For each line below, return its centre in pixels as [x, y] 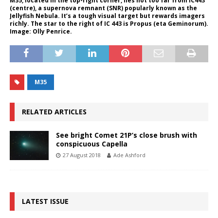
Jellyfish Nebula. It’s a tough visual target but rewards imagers [107, 16]
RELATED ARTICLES [54, 112]
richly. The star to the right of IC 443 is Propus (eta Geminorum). [109, 24]
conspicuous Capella [92, 144]
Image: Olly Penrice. [41, 32]
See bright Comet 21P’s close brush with [127, 135]
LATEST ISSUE [45, 201]
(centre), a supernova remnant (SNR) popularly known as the [103, 8]
